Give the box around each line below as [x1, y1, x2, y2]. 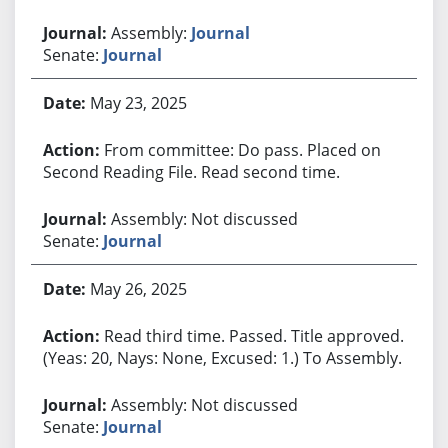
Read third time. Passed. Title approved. [103, 324, 404, 347]
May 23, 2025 [89, 91, 187, 114]
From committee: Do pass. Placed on [103, 138, 381, 161]
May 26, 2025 [89, 277, 187, 300]
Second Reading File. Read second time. [42, 160, 340, 183]
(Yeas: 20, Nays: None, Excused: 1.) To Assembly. [42, 346, 402, 369]
